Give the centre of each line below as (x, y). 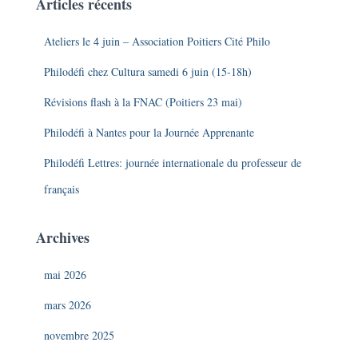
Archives (63, 237)
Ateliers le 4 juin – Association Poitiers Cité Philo (157, 41)
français (62, 189)
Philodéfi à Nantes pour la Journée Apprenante (149, 132)
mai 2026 (65, 274)
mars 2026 (68, 305)
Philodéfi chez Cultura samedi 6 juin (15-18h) (148, 72)
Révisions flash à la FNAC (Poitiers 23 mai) (143, 102)
